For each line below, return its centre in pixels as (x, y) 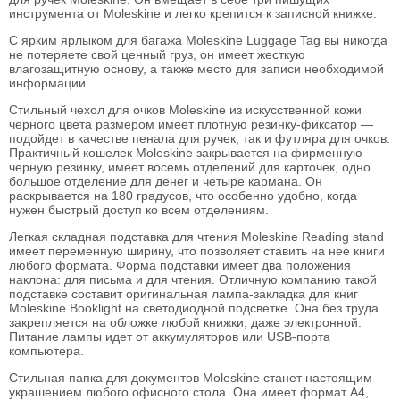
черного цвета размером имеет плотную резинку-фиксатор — (191, 124)
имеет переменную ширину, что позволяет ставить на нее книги (197, 251)
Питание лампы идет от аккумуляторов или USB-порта (170, 337)
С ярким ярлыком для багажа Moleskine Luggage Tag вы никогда (198, 40)
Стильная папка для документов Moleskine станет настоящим (191, 378)
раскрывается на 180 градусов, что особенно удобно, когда (183, 196)
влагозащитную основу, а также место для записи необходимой (196, 69)
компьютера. (46, 351)
